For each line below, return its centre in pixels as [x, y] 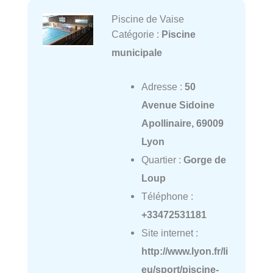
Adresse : [163, 87]
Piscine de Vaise [147, 19]
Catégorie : [136, 34]
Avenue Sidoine [178, 105]
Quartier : [162, 160]
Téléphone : [167, 197]
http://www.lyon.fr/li [184, 251]
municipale [136, 53]
